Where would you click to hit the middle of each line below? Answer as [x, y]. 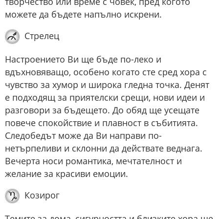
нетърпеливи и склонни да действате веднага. [104, 148]
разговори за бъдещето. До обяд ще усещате [102, 110]
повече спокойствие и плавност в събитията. [101, 122]
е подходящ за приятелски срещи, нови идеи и [105, 97]
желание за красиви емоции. [66, 173]
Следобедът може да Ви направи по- [83, 135]
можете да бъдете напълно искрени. [83, 14]
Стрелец [42, 35]
